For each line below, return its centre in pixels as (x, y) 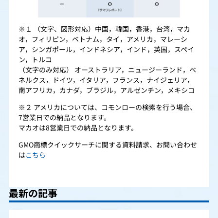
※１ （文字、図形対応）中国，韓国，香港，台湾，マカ (104, 29)
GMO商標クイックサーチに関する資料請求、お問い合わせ (108, 145)
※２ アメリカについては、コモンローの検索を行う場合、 (108, 108)
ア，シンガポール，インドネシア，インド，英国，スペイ (106, 50)
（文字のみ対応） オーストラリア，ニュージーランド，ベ (107, 70)
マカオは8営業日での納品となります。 (78, 128)
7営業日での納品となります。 (64, 118)
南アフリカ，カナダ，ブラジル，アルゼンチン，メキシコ (107, 91)
